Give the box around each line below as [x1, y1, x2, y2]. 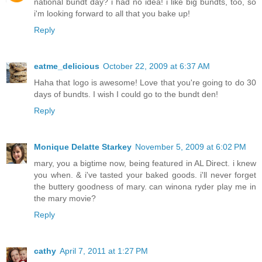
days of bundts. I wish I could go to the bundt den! [34, 89, 218, 99]
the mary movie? [34, 194, 96, 204]
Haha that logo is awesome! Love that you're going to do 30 [34, 78, 256, 88]
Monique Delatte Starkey [34, 142, 132, 152]
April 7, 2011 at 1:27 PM [60, 246, 148, 256]
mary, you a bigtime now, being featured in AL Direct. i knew [34, 158, 256, 168]
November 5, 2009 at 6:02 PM [135, 142, 246, 152]
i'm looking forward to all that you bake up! [34, 9, 190, 19]
